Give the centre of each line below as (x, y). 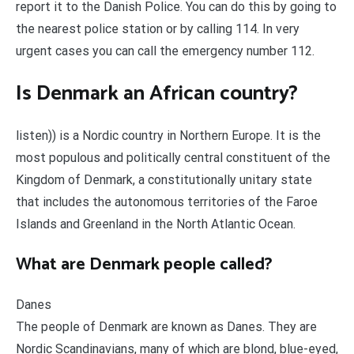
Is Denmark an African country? (157, 93)
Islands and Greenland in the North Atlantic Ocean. (156, 224)
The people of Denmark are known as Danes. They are (166, 327)
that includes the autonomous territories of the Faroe (167, 202)
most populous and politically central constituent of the (173, 158)
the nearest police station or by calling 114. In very (158, 28)
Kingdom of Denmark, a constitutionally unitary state (164, 180)
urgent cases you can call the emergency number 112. (165, 51)
